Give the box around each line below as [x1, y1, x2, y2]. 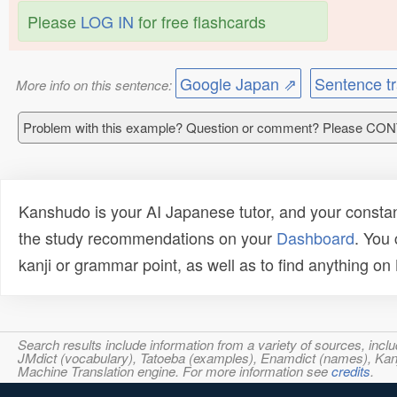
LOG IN [81, 10, 134, 33]
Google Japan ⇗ [179, 72, 297, 95]
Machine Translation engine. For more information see [18, 362, 331, 380]
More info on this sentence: [15, 75, 175, 94]
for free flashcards [134, 10, 266, 33]
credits [331, 362, 370, 380]
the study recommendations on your [19, 226, 276, 249]
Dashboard [276, 226, 354, 249]
